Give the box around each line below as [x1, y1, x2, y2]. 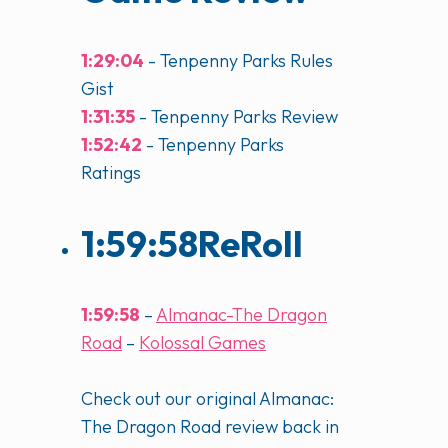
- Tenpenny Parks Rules [144, 48, 333, 72]
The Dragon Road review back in [81, 414, 339, 438]
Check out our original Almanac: [81, 386, 334, 410]
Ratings [81, 160, 141, 184]
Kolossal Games [139, 330, 266, 354]
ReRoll [198, 220, 303, 266]
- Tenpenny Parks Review [135, 104, 338, 128]
